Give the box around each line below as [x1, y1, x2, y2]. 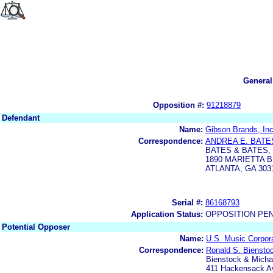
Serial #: [172, 197, 203, 207]
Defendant [2, 113, 40, 122]
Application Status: [131, 209, 203, 219]
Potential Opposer [2, 222, 70, 232]
